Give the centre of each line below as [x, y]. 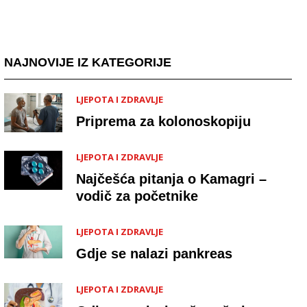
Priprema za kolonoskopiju [163, 122]
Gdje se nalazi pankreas [154, 254]
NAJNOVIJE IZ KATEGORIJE [88, 63]
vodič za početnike [137, 196]
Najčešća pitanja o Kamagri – [171, 179]
